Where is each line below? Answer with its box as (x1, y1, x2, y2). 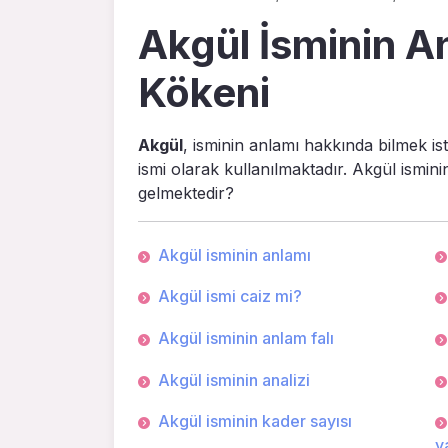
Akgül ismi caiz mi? (158, 286, 302, 307)
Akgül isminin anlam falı (158, 327, 334, 348)
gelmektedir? (138, 182, 234, 203)
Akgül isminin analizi (158, 369, 310, 390)
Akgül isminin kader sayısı (158, 411, 352, 432)
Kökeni (138, 67, 270, 117)
